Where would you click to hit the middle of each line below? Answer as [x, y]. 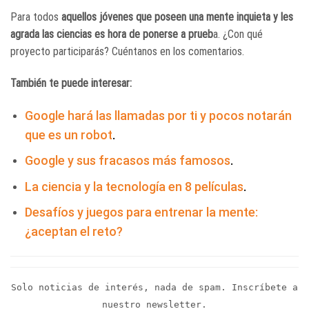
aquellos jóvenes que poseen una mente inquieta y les [177, 17]
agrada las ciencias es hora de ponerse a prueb [112, 34]
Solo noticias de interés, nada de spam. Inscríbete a [154, 288]
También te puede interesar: [71, 83]
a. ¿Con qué [238, 34]
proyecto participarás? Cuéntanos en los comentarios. [127, 51]
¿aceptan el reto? [73, 232]
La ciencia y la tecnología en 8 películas [134, 186]
